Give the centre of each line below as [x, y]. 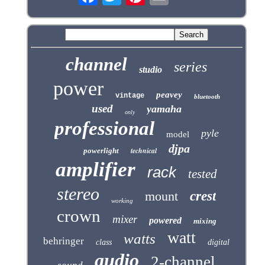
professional [104, 129]
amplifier [96, 170]
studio [151, 70]
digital [219, 243]
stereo [78, 194]
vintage [130, 96]
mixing [205, 221]
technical [143, 151]
